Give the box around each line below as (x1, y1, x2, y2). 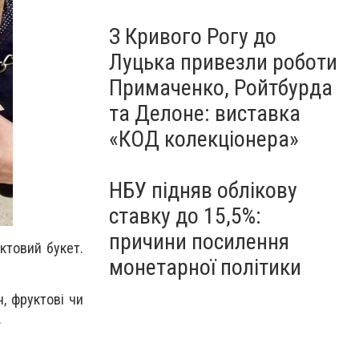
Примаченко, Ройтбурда (109, 75, 333, 101)
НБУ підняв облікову (109, 177, 297, 204)
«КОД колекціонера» (109, 126, 299, 152)
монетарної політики (109, 254, 301, 280)
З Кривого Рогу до (109, 23, 276, 50)
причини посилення (109, 228, 289, 255)
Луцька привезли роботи (109, 49, 337, 75)
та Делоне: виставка (109, 100, 301, 127)
